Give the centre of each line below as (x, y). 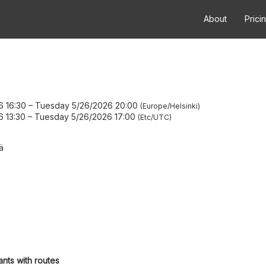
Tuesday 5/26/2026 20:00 (86, 105)
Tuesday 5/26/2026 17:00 (85, 116)
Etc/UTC (155, 117)
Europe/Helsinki (170, 106)
